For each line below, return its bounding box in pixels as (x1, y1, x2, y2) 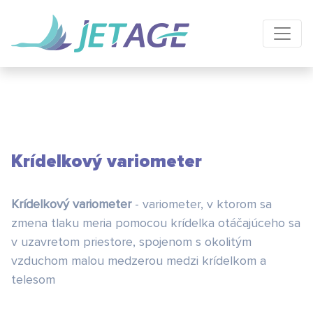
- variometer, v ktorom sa (131, 196, 272, 212)
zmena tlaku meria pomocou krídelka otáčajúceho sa (11, 215, 300, 231)
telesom (11, 272, 59, 287)
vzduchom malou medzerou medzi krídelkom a (11, 253, 266, 268)
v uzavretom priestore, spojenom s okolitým (11, 234, 252, 249)
